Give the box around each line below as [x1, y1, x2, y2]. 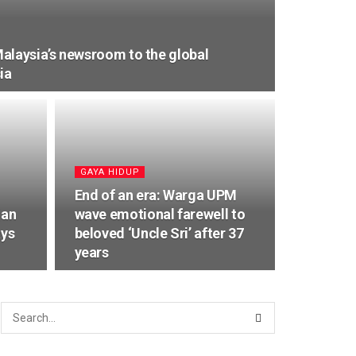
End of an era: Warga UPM [74, 187, 237, 203]
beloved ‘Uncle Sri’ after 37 [74, 225, 244, 242]
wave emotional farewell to [74, 206, 246, 222]
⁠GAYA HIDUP [79, 167, 140, 177]
